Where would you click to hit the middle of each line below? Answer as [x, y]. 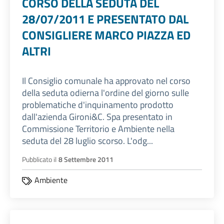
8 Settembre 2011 [86, 160]
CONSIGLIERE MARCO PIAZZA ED [106, 35]
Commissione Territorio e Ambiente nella [98, 129]
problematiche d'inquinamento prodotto [98, 105]
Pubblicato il [39, 160]
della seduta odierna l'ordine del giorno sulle [105, 93]
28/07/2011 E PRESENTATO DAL [105, 19]
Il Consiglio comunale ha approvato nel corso [106, 81]
